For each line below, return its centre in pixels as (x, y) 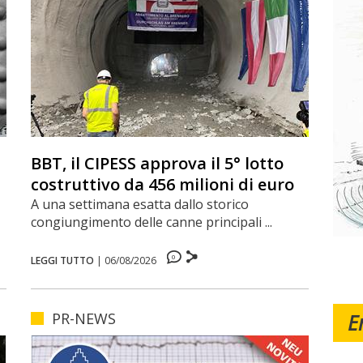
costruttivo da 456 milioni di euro (162, 184)
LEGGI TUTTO (62, 260)
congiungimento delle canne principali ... (151, 222)
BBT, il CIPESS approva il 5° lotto (157, 163)
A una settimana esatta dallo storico (139, 204)
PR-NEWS (83, 318)
